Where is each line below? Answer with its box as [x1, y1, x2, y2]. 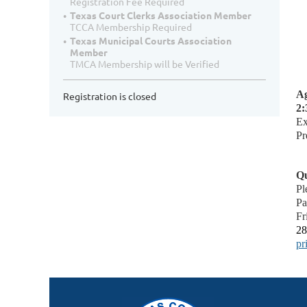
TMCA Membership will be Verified [70, 58, 219, 71]
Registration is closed [63, 90, 156, 103]
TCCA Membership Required [70, 21, 192, 34]
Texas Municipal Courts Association [70, 34, 232, 47]
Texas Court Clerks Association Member [70, 9, 251, 22]
